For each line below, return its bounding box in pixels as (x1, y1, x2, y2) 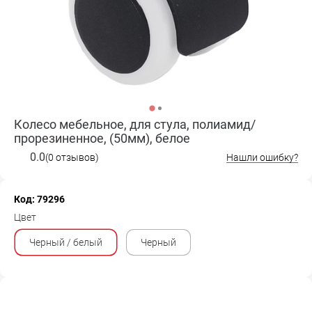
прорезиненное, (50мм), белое (14, 131, 190, 146)
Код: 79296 (14, 194, 65, 205)
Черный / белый (29, 237, 102, 248)
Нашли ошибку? (226, 152, 298, 163)
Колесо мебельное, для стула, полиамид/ (14, 117, 256, 132)
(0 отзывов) (45, 151, 99, 163)
